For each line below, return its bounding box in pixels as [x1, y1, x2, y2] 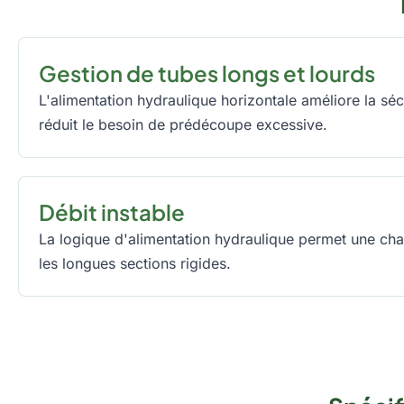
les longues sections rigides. [39, 254, 231, 272]
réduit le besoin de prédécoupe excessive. [39, 115, 327, 133]
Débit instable [39, 198, 185, 225]
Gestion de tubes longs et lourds [39, 60, 375, 87]
